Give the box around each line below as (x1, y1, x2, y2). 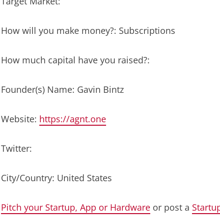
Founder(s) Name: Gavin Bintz (1, 83, 124, 95)
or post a (150, 201, 192, 213)
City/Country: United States (1, 172, 112, 184)
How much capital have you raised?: (1, 54, 150, 66)
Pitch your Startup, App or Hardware (1, 201, 150, 213)
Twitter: (1, 142, 32, 154)
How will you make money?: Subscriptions (1, 25, 175, 36)
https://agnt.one (39, 113, 106, 125)
